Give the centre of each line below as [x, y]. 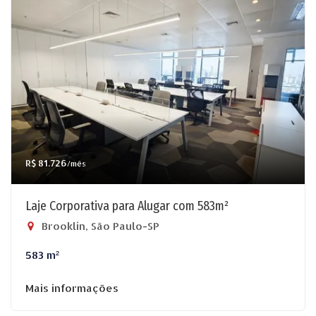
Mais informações [72, 288]
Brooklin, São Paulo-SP [99, 226]
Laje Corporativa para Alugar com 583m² [127, 206]
